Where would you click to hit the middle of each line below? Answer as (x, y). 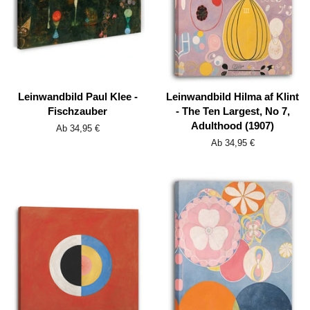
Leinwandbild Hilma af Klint (232, 97)
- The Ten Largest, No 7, (232, 111)
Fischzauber (77, 111)
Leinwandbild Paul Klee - (77, 97)
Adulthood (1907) (232, 126)
